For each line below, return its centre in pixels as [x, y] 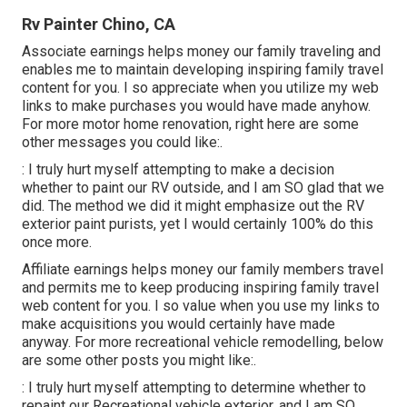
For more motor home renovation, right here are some [190, 124]
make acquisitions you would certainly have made [179, 324]
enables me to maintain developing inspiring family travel [203, 70]
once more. [57, 243]
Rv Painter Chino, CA [99, 25]
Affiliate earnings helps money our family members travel [203, 270]
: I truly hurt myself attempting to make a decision [178, 170]
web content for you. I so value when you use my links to [201, 306]
